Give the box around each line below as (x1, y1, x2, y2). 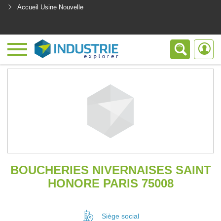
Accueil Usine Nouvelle (17, 3, 83, 11)
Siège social (102, 212, 139, 220)
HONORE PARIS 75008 (47, 177, 174, 190)
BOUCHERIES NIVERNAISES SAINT (10, 163, 211, 177)
